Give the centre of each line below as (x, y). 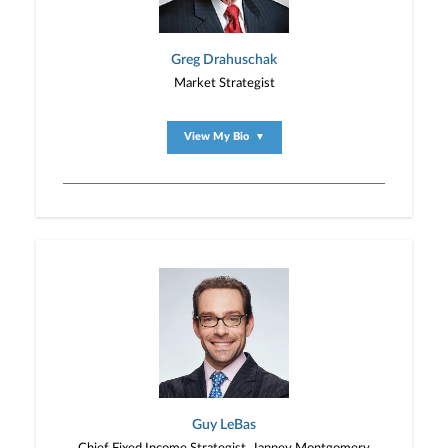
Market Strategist (224, 83)
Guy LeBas (224, 424)
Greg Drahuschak (224, 59)
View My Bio (217, 136)
